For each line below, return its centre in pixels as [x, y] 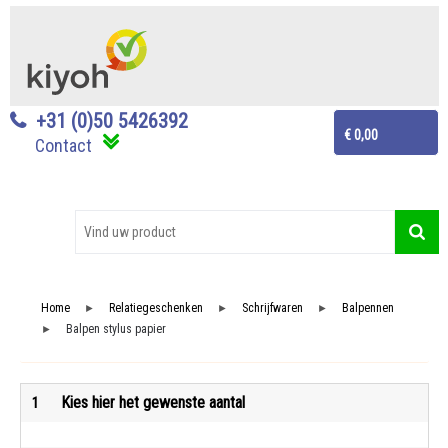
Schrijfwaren [272, 308]
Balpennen [367, 308]
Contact [63, 146]
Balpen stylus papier [115, 329]
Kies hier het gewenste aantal [152, 403]
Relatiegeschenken [155, 308]
